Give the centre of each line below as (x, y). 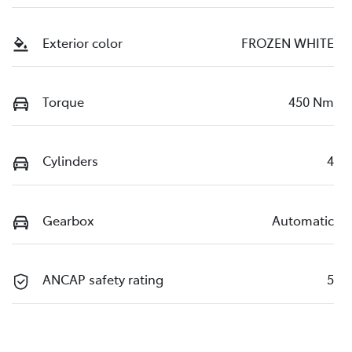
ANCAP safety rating (103, 279)
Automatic (303, 220)
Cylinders (70, 161)
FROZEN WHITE (288, 42)
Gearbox (68, 220)
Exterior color (82, 42)
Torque (63, 101)
